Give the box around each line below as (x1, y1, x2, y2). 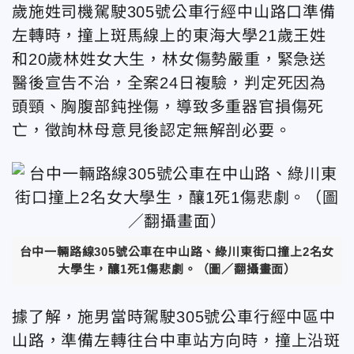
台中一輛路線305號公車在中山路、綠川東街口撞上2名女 (19, 244, 335, 258)
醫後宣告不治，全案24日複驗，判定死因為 (12, 74, 327, 92)
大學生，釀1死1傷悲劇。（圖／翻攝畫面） (58, 262, 296, 276)
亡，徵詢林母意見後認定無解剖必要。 (12, 122, 292, 139)
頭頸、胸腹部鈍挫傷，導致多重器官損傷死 (12, 98, 325, 115)
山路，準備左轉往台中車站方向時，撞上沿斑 (12, 331, 341, 349)
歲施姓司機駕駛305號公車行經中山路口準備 (12, 3, 336, 21)
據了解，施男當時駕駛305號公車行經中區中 (12, 307, 336, 326)
